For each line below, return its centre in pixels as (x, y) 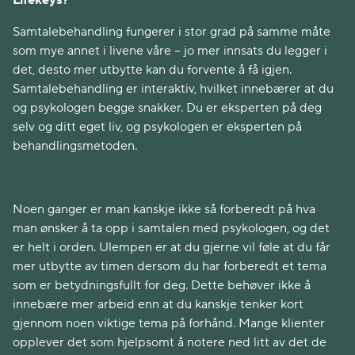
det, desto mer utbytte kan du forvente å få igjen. (152, 70)
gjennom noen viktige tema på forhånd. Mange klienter (169, 323)
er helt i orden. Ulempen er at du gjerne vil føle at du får (172, 247)
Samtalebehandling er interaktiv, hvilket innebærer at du (173, 89)
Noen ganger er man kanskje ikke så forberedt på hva (164, 209)
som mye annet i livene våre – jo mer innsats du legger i (170, 51)
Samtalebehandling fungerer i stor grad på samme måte (172, 32)
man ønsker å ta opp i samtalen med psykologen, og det (171, 228)
